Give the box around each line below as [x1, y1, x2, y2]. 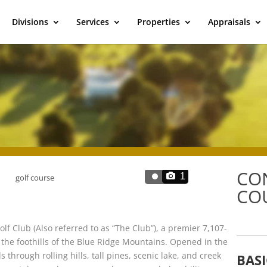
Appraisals [207, 16, 250, 27]
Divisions [11, 16, 48, 27]
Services [76, 16, 109, 27]
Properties [136, 16, 180, 27]
